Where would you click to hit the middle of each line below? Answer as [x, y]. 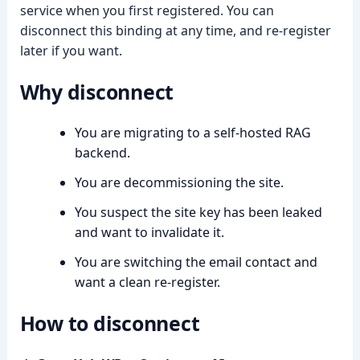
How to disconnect [110, 323]
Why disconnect [97, 92]
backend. [102, 153]
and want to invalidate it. [149, 232]
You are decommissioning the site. [179, 182]
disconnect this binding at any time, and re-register [175, 31]
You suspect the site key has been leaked [198, 212]
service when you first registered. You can [147, 10]
